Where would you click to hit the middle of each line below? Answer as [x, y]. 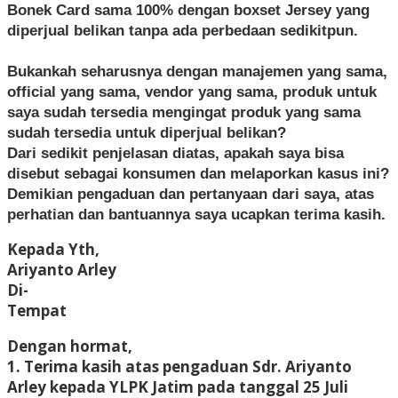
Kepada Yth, [53, 249]
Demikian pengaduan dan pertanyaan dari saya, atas [191, 194]
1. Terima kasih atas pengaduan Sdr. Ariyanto [179, 366]
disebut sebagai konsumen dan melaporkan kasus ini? [198, 173]
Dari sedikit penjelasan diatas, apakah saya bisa [175, 153]
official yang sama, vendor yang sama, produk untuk [192, 92]
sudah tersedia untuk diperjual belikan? [147, 132]
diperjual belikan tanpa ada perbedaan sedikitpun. [183, 30]
